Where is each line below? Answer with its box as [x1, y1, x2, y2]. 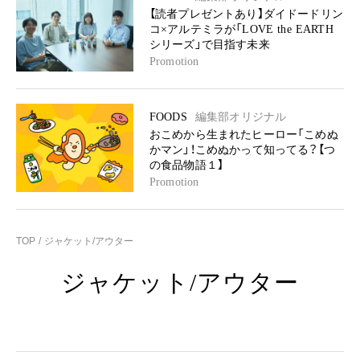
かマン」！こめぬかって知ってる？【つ [149, 144, 335, 156]
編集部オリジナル [194, 111, 287, 123]
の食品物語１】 [149, 159, 224, 171]
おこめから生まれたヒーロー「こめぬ [149, 129, 338, 141]
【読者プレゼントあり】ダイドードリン [149, 8, 343, 20]
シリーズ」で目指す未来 [149, 39, 270, 51]
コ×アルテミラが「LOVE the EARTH [149, 23, 333, 35]
